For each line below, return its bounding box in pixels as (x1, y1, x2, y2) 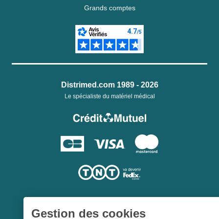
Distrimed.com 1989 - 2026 (61, 80, 158, 89)
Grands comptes (84, 3, 135, 12)
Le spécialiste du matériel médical (64, 92, 155, 100)
